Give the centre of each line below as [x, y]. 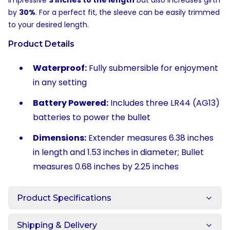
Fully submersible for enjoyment [152, 68]
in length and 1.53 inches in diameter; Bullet [118, 152]
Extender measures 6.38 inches [150, 138]
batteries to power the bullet [92, 117]
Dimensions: [60, 138]
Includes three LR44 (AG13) [164, 103]
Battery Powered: [71, 103]
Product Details [41, 44]
